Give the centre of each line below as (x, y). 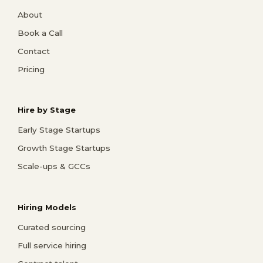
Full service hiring (52, 246)
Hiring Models (47, 208)
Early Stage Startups (59, 130)
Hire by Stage (47, 110)
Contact (34, 51)
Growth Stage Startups (64, 148)
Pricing (31, 69)
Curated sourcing (52, 227)
